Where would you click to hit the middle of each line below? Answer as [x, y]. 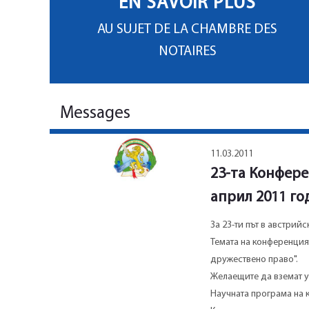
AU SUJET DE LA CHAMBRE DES [188, 30]
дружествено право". [254, 260]
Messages [95, 114]
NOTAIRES [187, 52]
